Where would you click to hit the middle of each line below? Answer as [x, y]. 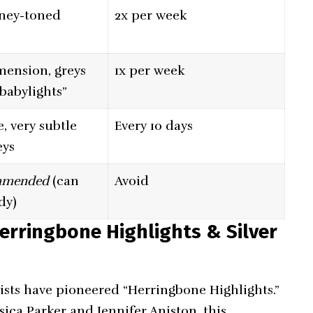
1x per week [150, 71]
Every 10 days [154, 126]
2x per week [151, 16]
